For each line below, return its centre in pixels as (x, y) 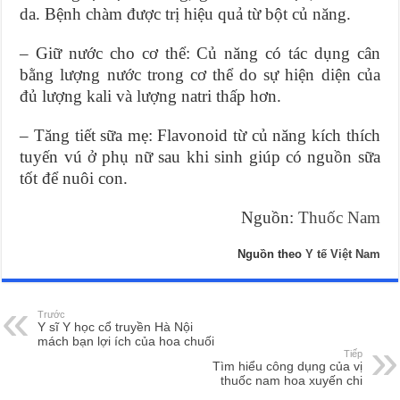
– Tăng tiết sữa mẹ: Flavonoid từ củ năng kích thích (200, 136)
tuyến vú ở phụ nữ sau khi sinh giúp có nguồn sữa (200, 157)
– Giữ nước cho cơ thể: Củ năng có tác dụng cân (200, 54)
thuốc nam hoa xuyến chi (291, 381)
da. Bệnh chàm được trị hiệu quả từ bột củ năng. (186, 14)
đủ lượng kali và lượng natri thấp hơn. (151, 96)
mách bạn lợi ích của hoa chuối (126, 342)
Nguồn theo (271, 254)
